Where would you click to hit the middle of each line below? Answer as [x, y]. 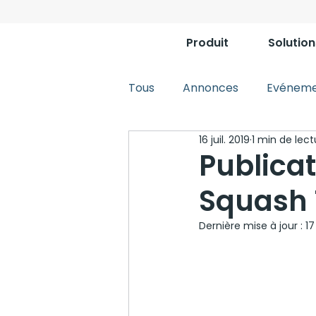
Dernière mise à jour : [252, 226]
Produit [207, 43]
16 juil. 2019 [224, 139]
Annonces [211, 88]
